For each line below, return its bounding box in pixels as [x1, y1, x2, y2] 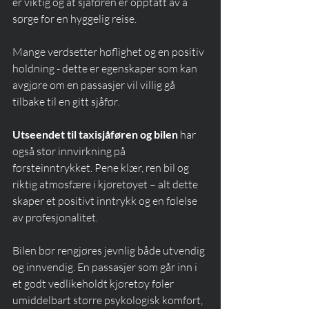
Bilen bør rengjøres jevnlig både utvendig [12, 243, 207, 258]
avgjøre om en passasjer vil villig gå [12, 78, 177, 92]
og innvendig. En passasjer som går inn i [12, 260, 199, 275]
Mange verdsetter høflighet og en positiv [12, 45, 206, 59]
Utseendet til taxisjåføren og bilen [12, 128, 178, 141]
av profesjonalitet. [12, 210, 98, 225]
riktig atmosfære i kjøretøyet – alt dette [12, 177, 200, 192]
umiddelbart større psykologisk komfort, [12, 293, 205, 308]
